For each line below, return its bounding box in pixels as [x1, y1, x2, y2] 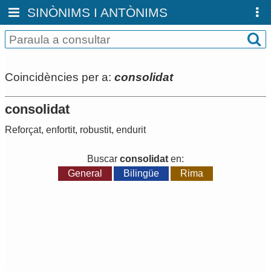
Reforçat [5, 125, 41, 135]
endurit [116, 125, 146, 135]
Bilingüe [123, 168, 159, 179]
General [67, 168, 102, 179]
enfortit [46, 125, 75, 135]
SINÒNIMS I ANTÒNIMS [27, 5, 168, 19]
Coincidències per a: [5, 70, 114, 83]
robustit [80, 125, 111, 135]
